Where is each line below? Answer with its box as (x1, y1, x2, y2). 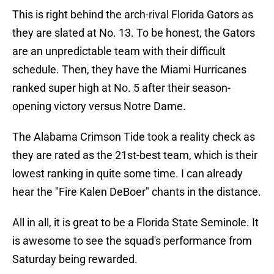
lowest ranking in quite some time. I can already (12, 167, 243, 180)
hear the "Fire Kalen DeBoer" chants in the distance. (12, 185, 261, 199)
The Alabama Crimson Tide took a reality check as (12, 130, 255, 144)
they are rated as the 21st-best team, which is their (12, 149, 257, 162)
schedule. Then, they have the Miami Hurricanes (12, 63, 246, 76)
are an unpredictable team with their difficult (12, 45, 226, 58)
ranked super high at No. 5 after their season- (12, 81, 231, 95)
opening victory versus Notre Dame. (12, 100, 186, 113)
